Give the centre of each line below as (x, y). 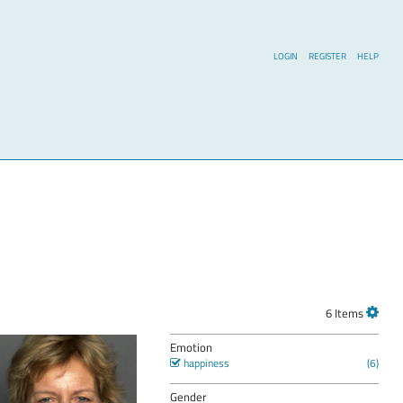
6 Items (345, 313)
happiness (205, 363)
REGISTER (327, 55)
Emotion (191, 347)
